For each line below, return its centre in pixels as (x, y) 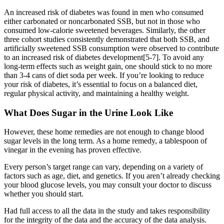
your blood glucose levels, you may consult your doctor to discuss (108, 185)
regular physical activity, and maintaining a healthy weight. (96, 93)
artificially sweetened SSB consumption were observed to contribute (111, 48)
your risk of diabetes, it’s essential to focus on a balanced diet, (101, 84)
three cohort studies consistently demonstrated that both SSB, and (107, 39)
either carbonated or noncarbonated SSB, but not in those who (102, 21)
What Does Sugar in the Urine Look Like (88, 112)
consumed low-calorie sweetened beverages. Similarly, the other (105, 30)
